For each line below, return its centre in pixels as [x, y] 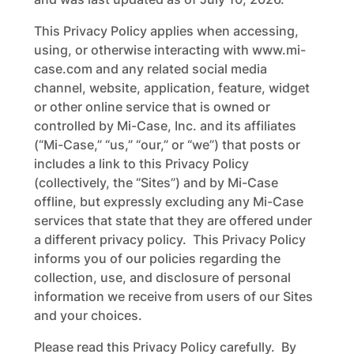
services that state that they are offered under [173, 220]
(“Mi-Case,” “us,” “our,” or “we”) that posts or [167, 145]
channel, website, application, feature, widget [171, 88]
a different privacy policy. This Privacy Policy [169, 239]
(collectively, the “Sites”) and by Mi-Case [156, 183]
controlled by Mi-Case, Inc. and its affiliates [165, 126]
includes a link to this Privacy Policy [141, 164]
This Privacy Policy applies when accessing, [166, 31]
